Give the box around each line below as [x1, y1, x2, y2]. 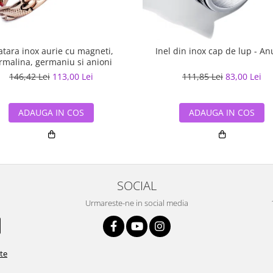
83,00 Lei [225, 71, 261, 82]
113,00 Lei [52, 71, 93, 82]
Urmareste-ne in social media [85, 197, 188, 208]
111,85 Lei [182, 71, 223, 82]
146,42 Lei [9, 71, 50, 82]
